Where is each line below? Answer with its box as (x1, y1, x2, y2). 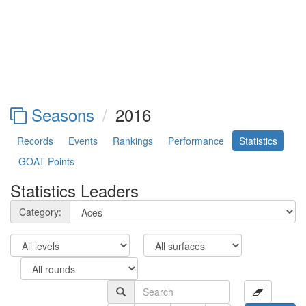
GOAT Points (18, 154, 74, 169)
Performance (168, 134, 224, 148)
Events (68, 134, 98, 148)
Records (17, 134, 53, 148)
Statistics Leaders (10, 178, 139, 203)
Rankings (113, 134, 153, 148)
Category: (19, 205, 61, 219)
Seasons (27, 102, 94, 127)
